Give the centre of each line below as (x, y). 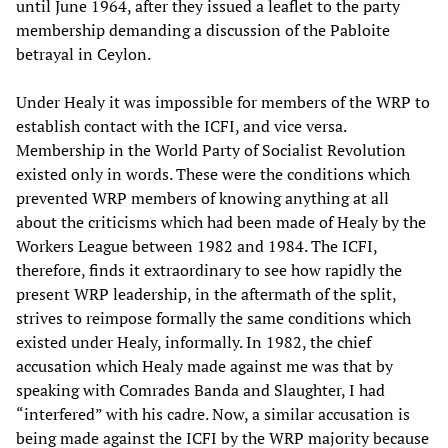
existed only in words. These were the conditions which (213, 173)
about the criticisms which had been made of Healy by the (221, 221)
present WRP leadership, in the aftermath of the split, (206, 293)
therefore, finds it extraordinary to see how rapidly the (209, 269)
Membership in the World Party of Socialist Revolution (211, 149)
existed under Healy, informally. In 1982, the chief (193, 341)
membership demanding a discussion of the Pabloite (203, 29)
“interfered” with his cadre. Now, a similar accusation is (213, 413)
